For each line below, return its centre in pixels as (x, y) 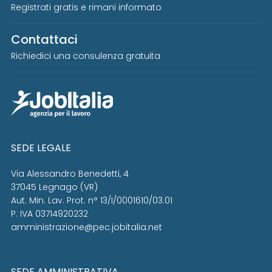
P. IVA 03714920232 (49, 213)
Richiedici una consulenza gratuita (86, 56)
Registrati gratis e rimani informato (86, 7)
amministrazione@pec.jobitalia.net (87, 227)
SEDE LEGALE (41, 148)
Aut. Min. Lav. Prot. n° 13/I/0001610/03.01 (92, 200)
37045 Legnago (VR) (54, 187)
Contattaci (44, 39)
